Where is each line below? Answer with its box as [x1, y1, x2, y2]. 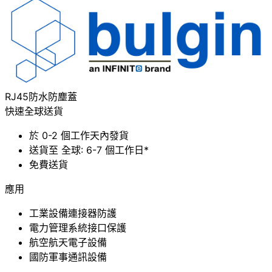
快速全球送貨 [5, 104, 63, 117]
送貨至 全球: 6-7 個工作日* [29, 143, 149, 156]
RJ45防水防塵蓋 [5, 90, 77, 103]
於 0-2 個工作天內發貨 [29, 129, 129, 141]
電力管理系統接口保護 [29, 221, 126, 234]
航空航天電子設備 [29, 236, 107, 248]
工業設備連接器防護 [29, 206, 117, 219]
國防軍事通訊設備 [29, 250, 107, 263]
